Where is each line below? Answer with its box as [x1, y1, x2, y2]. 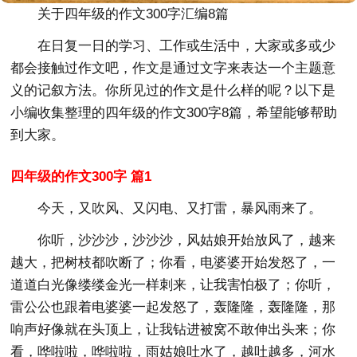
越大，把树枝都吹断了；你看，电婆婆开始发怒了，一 [10, 254, 336, 270]
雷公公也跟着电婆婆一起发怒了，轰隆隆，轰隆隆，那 [10, 299, 336, 315]
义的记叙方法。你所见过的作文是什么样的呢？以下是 [10, 82, 336, 98]
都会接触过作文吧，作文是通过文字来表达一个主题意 [10, 60, 336, 76]
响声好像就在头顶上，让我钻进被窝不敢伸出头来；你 [10, 321, 336, 337]
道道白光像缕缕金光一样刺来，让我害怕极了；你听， [10, 277, 336, 292]
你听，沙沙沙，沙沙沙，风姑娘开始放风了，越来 [37, 232, 336, 248]
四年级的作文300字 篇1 [10, 168, 152, 184]
